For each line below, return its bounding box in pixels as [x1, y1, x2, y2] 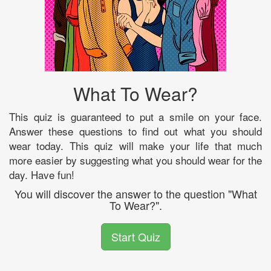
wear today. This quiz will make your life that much [9, 137, 262, 153]
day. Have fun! [9, 166, 74, 182]
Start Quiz [111, 228, 160, 244]
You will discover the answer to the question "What [14, 185, 257, 201]
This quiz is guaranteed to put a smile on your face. [9, 108, 262, 124]
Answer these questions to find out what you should [9, 123, 262, 139]
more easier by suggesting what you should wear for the [9, 152, 262, 168]
